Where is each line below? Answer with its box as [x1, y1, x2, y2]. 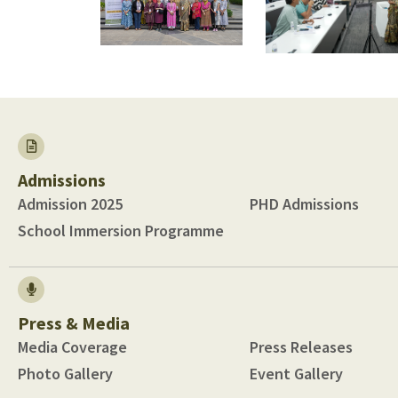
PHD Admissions [249, 193, 359, 214]
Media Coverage [18, 336, 127, 357]
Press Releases [249, 336, 353, 357]
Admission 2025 [18, 193, 123, 214]
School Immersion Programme [18, 219, 224, 241]
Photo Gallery [18, 362, 113, 384]
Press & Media [18, 311, 130, 334]
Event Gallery [249, 362, 343, 384]
